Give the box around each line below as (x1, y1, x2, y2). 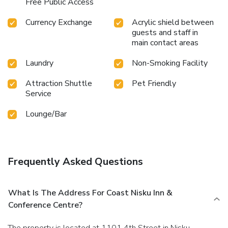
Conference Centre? (8, 199, 82, 211)
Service (25, 88, 51, 100)
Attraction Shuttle (25, 78, 92, 90)
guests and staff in (132, 27, 198, 39)
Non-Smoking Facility (132, 58, 208, 69)
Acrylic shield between (132, 17, 214, 28)
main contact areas (132, 37, 198, 49)
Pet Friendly (132, 78, 176, 90)
